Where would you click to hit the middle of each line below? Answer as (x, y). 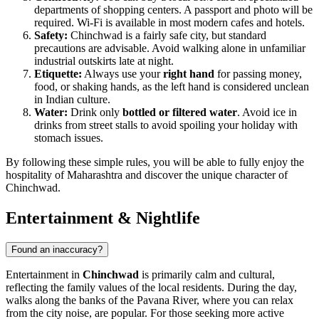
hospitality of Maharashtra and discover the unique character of (147, 175)
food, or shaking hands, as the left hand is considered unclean (172, 87)
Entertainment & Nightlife (103, 218)
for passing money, (258, 74)
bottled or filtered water (180, 113)
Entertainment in (44, 275)
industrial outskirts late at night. (104, 61)
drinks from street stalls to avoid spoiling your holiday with (166, 125)
